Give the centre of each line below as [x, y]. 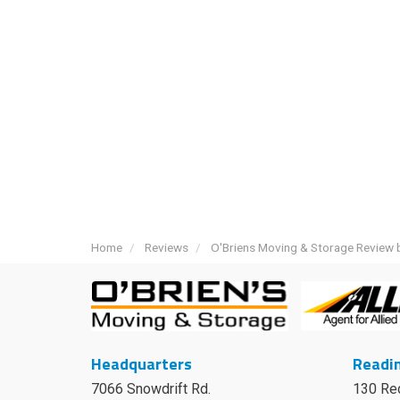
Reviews [167, 247]
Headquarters [142, 363]
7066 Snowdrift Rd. [151, 388]
